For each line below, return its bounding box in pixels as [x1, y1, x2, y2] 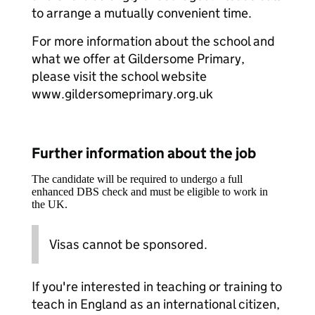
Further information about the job [32, 144, 256, 162]
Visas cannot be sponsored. [49, 236, 207, 252]
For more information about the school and [32, 33, 275, 49]
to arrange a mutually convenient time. [32, 5, 252, 21]
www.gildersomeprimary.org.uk [32, 86, 213, 102]
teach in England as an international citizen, [32, 296, 280, 312]
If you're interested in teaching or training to [32, 278, 282, 295]
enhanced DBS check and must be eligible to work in [32, 186, 268, 198]
